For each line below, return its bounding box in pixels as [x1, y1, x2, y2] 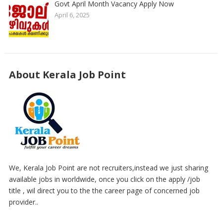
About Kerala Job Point [8, 68, 126, 81]
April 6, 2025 [54, 10, 90, 19]
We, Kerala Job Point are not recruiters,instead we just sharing [8, 163, 208, 172]
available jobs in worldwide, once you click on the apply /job [8, 174, 200, 184]
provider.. [8, 197, 38, 207]
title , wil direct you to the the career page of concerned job [8, 186, 200, 195]
